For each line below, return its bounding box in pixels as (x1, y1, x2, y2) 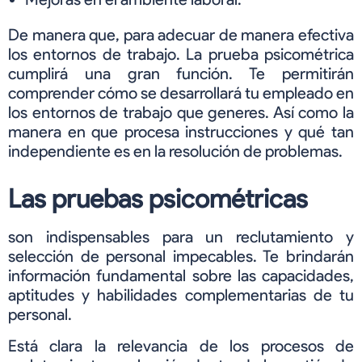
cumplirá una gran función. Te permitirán (8, 64, 354, 84)
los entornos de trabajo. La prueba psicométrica (8, 44, 354, 65)
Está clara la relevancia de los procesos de (8, 335, 354, 356)
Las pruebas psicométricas (8, 183, 308, 215)
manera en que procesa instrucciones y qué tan (8, 122, 354, 142)
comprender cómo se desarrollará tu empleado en (8, 83, 354, 103)
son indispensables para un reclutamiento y (8, 227, 354, 247)
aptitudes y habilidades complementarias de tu (8, 285, 354, 305)
